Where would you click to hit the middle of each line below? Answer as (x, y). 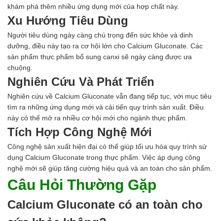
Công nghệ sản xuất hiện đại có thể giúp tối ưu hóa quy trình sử (107, 147)
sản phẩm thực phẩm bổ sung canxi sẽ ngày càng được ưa (100, 57)
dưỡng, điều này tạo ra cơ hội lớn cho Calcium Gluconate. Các (105, 46)
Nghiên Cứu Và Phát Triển (81, 82)
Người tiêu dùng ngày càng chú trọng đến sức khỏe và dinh (100, 35)
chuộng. (20, 68)
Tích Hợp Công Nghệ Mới (80, 132)
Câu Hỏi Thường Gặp (82, 185)
